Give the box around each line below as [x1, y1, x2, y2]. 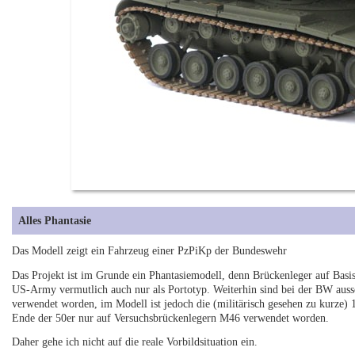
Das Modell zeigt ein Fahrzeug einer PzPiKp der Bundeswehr [12, 245, 288, 258]
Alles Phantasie [18, 214, 92, 227]
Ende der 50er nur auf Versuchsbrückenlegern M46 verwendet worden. [12, 311, 330, 324]
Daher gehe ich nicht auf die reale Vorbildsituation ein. [12, 335, 258, 348]
